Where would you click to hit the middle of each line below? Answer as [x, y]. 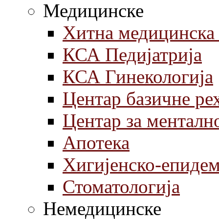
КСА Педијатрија [132, 55]
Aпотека [96, 142]
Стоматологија [121, 186]
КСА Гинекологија [138, 77]
